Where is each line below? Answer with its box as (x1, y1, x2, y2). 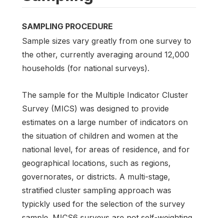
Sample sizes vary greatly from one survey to (22, 36, 191, 46)
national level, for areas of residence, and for (22, 145, 190, 155)
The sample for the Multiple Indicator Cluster (22, 90, 188, 100)
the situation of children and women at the (22, 131, 178, 141)
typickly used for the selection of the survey (22, 199, 185, 209)
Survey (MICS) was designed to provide (22, 104, 169, 114)
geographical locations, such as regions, (22, 158, 171, 168)
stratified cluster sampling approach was (22, 185, 171, 196)
